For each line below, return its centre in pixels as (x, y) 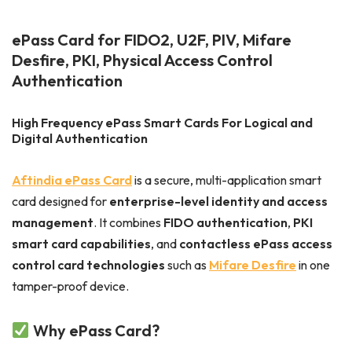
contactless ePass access (256, 244)
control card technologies (88, 265)
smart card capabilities (81, 244)
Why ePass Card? (94, 330)
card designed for (60, 201)
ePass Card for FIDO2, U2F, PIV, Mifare (152, 40)
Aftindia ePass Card (72, 180)
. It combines (128, 222)
